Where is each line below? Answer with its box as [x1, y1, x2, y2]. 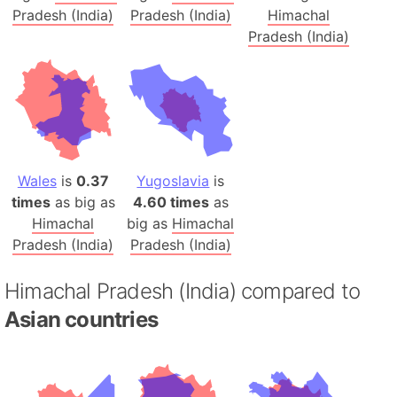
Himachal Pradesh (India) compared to [4, 277, 361, 304]
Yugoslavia [136, 171, 210, 190]
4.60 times [132, 192, 209, 211]
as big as [50, 192, 115, 211]
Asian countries [4, 306, 158, 332]
